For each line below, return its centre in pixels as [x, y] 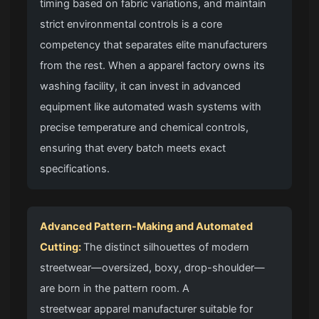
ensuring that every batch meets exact [133, 148]
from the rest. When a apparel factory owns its [153, 65]
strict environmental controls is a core [131, 24]
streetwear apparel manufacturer [119, 309]
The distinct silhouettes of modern [167, 247]
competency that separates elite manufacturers [154, 45]
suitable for [225, 309]
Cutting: [62, 247]
